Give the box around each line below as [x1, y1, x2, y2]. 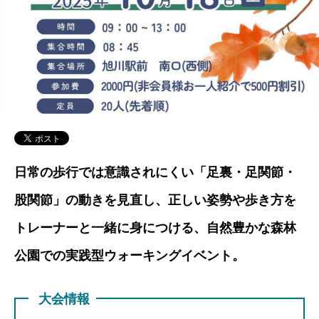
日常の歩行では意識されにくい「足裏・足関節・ [14, 164, 296, 179]
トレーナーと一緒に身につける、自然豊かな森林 [14, 220, 296, 235]
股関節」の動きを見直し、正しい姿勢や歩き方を [14, 192, 296, 207]
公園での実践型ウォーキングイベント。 [14, 248, 245, 263]
